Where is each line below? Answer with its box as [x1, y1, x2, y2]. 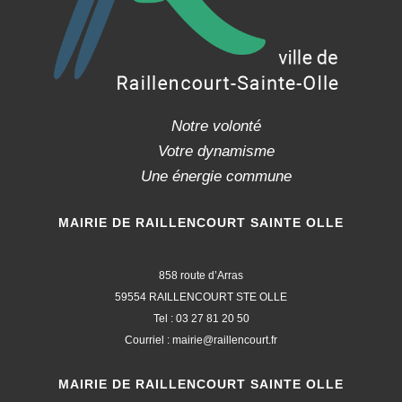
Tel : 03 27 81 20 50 [153, 312, 249, 326]
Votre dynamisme [157, 143, 275, 161]
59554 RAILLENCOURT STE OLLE [115, 291, 287, 304]
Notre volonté [170, 118, 261, 135]
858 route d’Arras [159, 269, 243, 283]
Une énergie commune [140, 168, 292, 186]
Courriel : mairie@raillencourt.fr [125, 334, 277, 347]
